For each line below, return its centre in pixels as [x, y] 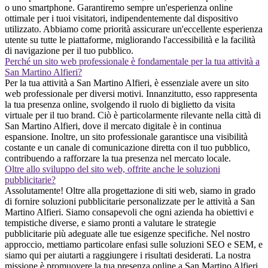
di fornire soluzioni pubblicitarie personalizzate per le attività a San [130, 201]
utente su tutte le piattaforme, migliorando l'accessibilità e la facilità [130, 39]
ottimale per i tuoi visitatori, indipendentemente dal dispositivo [121, 18]
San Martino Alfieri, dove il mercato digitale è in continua [113, 126]
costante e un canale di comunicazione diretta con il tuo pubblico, [127, 147]
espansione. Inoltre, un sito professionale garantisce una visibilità [126, 136]
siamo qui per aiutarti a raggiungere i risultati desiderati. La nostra [128, 255]
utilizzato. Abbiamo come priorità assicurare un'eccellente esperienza [134, 29]
